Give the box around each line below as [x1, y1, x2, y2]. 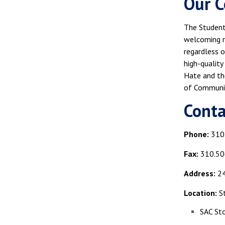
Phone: [184, 129, 211, 139]
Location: [184, 187, 217, 198]
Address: [184, 168, 215, 178]
